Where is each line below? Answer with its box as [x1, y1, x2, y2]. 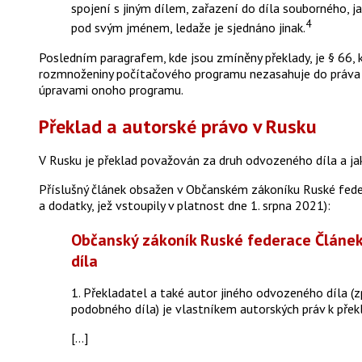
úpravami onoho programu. [39, 81, 183, 98]
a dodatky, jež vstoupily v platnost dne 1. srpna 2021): [39, 196, 330, 213]
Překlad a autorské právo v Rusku [39, 113, 317, 139]
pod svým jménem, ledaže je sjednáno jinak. [71, 19, 305, 36]
